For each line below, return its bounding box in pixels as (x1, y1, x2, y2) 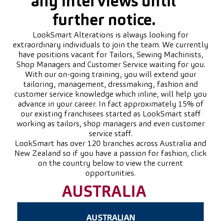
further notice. (52, 13, 155, 29)
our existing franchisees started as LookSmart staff (20, 110, 201, 118)
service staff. (88, 130, 133, 138)
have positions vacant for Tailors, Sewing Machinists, (18, 51, 203, 59)
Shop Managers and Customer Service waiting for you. (16, 61, 205, 69)
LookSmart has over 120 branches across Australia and (15, 140, 206, 148)
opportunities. (85, 170, 136, 178)
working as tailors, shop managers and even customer (16, 120, 205, 128)
